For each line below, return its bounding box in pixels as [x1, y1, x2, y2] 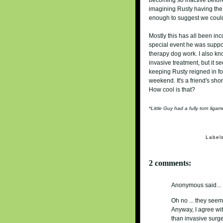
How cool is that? [149, 86, 196, 93]
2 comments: [149, 159, 192, 168]
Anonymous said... [171, 182, 222, 189]
